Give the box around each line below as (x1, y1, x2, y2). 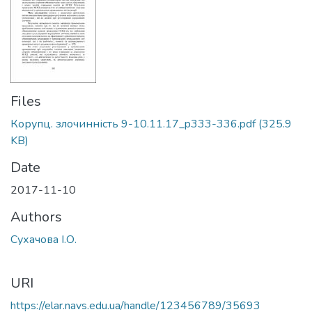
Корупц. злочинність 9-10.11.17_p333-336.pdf (10, 116, 256, 132)
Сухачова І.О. (10, 232, 77, 247)
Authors (10, 208, 62, 226)
